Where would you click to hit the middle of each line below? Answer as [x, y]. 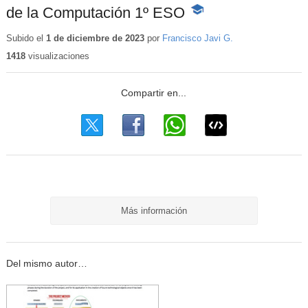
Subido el [26, 38]
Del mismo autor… [46, 263]
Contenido [211, 24]
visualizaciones [57, 56]
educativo [210, 38]
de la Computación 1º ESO [95, 12]
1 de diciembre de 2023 [95, 38]
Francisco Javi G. [197, 38]
